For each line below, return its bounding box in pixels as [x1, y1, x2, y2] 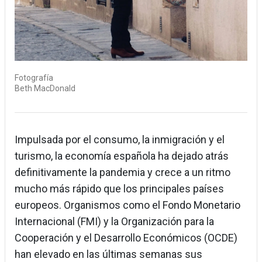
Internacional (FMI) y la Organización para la [15, 215, 214, 228]
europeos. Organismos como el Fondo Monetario [15, 199, 240, 212]
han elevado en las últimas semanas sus [15, 248, 202, 261]
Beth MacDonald [15, 84, 75, 94]
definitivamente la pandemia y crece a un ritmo [15, 166, 230, 179]
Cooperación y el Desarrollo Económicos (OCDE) [15, 232, 237, 244]
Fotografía [15, 73, 53, 83]
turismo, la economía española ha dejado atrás [15, 150, 229, 163]
